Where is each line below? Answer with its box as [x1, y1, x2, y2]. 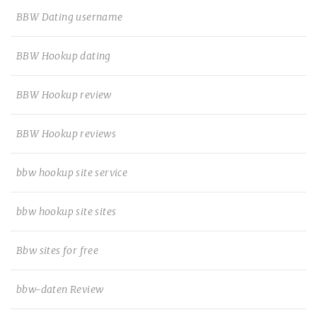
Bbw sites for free [16, 244, 99, 257]
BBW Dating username [16, 11, 123, 23]
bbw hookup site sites [16, 205, 117, 218]
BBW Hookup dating [16, 50, 111, 62]
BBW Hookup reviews [16, 127, 117, 140]
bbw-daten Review [16, 283, 104, 296]
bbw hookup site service [16, 166, 128, 179]
